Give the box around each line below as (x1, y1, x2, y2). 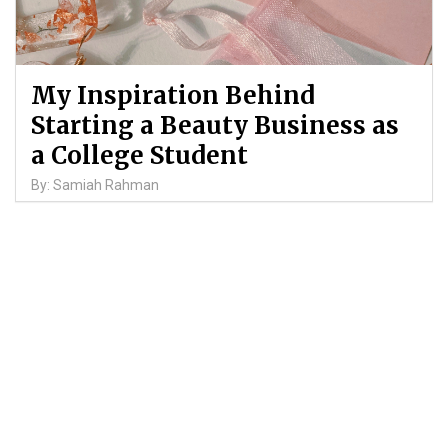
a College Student (31, 139, 248, 171)
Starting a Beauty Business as (31, 109, 399, 141)
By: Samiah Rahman (31, 176, 159, 193)
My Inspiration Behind (31, 79, 315, 111)
